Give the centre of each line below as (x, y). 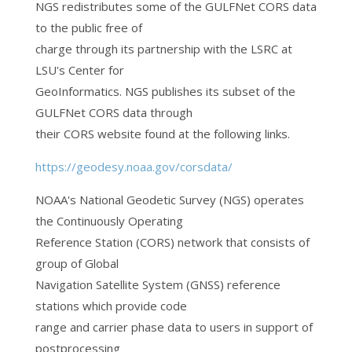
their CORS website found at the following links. (162, 134)
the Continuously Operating (109, 221)
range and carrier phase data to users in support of (174, 327)
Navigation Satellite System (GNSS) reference (158, 284)
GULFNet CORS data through (114, 112)
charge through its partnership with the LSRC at (163, 49)
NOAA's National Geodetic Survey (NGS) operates (169, 200)
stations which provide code (111, 306)
